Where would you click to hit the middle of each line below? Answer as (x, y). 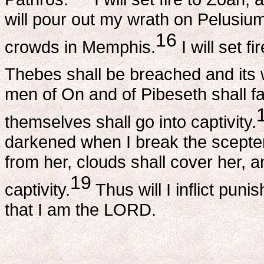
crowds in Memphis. (80, 47)
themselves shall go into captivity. (131, 122)
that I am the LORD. (80, 209)
